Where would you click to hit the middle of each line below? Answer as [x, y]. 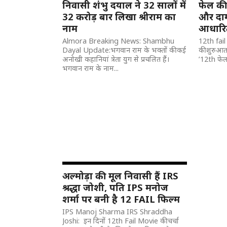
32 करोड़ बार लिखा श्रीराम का [119, 16]
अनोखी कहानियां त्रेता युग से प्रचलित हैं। [116, 59]
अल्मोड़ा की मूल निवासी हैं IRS [121, 176]
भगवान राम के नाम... [91, 68]
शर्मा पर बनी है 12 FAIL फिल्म [121, 199]
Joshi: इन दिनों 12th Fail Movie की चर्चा [121, 221]
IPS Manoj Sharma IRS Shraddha [118, 212]
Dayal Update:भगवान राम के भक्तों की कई [124, 50]
